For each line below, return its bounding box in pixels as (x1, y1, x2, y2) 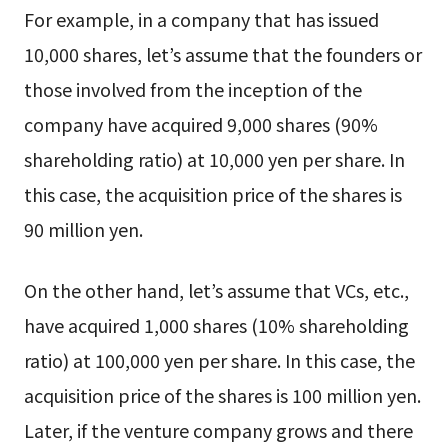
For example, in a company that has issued (23, 5, 379, 32)
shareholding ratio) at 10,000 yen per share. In (23, 145, 405, 172)
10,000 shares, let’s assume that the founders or (23, 40, 422, 67)
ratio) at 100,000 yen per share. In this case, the (23, 347, 415, 374)
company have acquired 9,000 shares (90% (23, 110, 378, 137)
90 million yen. (23, 215, 143, 242)
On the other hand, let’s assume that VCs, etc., (23, 277, 409, 304)
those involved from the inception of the (23, 75, 362, 102)
